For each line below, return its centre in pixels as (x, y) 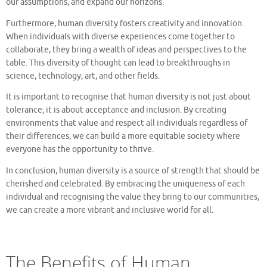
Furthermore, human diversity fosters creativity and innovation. (125, 23)
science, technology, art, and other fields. (83, 76)
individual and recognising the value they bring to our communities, (133, 197)
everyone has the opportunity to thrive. (80, 150)
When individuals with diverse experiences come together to (120, 36)
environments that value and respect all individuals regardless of (127, 123)
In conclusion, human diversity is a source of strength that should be (133, 170)
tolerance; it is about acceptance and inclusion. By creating (116, 110)
